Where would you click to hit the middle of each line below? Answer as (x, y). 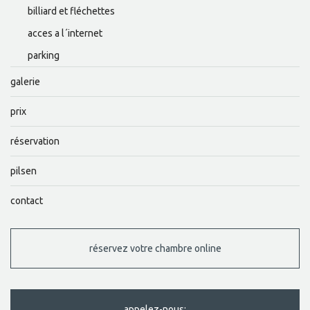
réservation (35, 142)
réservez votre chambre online (155, 249)
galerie (25, 82)
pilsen (24, 171)
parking (44, 56)
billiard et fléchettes (71, 11)
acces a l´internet (65, 34)
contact (27, 201)
